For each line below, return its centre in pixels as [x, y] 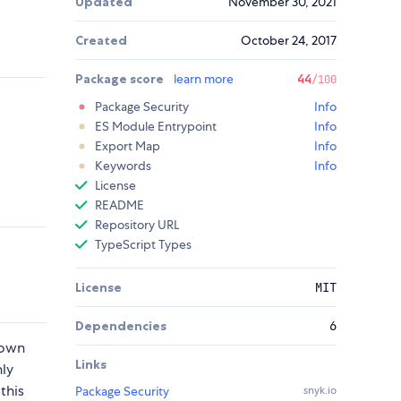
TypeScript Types [143, 245]
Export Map [128, 146]
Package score [121, 79]
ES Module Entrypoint [156, 127]
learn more [204, 79]
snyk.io [320, 391]
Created [101, 41]
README [119, 205]
